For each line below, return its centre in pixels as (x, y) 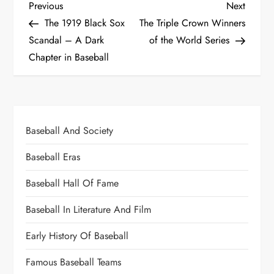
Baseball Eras (53, 157)
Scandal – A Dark (67, 40)
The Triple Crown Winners (192, 23)
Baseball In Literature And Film (89, 209)
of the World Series (189, 40)
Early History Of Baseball (77, 235)
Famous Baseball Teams (74, 262)
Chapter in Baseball (69, 57)
